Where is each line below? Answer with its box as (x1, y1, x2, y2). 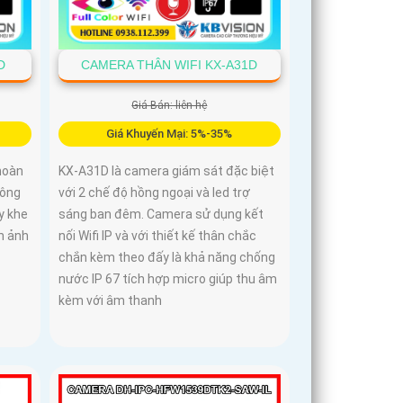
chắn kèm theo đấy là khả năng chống (58, 249, 276, 264)
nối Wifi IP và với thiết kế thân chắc (58, 228, 257, 243)
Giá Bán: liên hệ (131, 98, 208, 112)
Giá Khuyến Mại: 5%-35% (106, 126, 233, 140)
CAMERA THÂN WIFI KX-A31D (81, 57, 258, 72)
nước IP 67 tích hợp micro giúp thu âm (58, 271, 278, 286)
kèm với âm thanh (58, 292, 163, 308)
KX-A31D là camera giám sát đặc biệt (58, 163, 275, 178)
